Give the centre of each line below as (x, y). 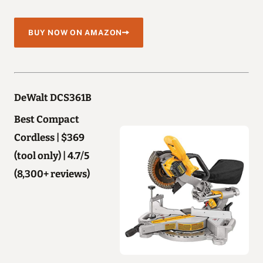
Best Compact (47, 119)
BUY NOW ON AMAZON (75, 32)
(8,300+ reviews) (52, 173)
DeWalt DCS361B (53, 97)
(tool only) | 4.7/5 (52, 155)
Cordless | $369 (49, 137)
